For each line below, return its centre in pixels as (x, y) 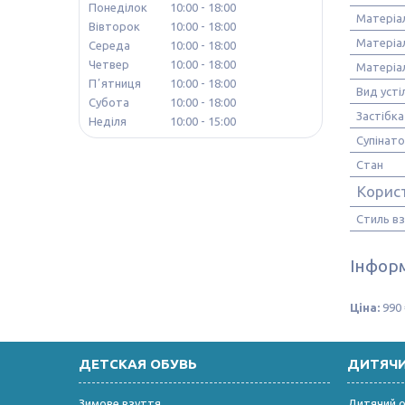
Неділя (108, 122)
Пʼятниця (115, 84)
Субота (109, 103)
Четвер (109, 65)
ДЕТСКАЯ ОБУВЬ (138, 363)
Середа (109, 46)
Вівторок (114, 27)
